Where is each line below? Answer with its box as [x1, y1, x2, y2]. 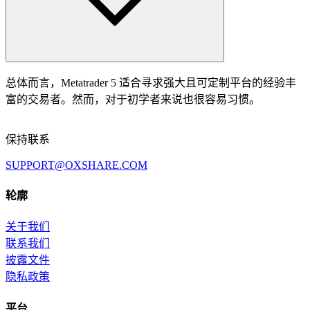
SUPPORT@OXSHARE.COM [6, 158, 147, 171]
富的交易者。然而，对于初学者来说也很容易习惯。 [6, 93, 260, 105]
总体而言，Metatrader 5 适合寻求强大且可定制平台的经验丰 [6, 76, 296, 89]
